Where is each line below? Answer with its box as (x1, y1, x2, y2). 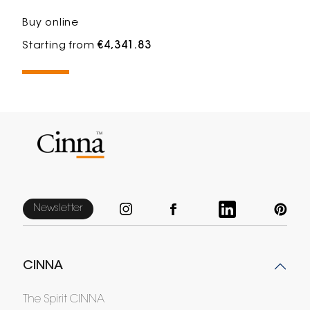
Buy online (22, 18, 80, 29)
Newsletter (33, 203, 83, 215)
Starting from (22, 41, 98, 52)
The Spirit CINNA (22, 294, 104, 306)
